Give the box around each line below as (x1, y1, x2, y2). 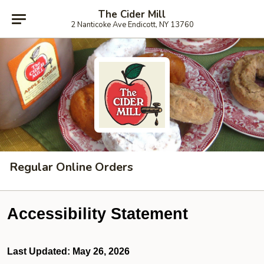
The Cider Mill (98, 7, 166, 21)
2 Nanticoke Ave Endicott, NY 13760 (70, 19, 194, 30)
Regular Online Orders (9, 159, 133, 175)
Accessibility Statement (7, 205, 188, 223)
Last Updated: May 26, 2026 (7, 246, 130, 256)
